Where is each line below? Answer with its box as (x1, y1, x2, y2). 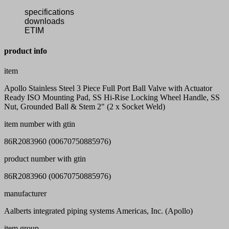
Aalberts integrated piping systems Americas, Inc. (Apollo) (4, 206, 193, 215)
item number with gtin (4, 119, 75, 128)
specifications (25, 8, 74, 17)
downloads (25, 17, 64, 26)
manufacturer (4, 189, 47, 198)
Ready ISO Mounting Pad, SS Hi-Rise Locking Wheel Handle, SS (4, 93, 220, 102)
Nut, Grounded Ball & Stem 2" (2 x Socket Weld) (4, 102, 165, 111)
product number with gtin (4, 154, 86, 163)
